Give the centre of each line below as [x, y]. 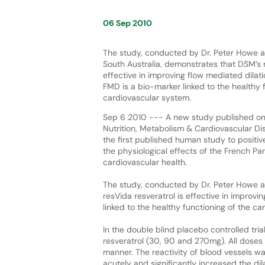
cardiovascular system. [147, 97]
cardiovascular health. [145, 162]
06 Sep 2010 [127, 23]
